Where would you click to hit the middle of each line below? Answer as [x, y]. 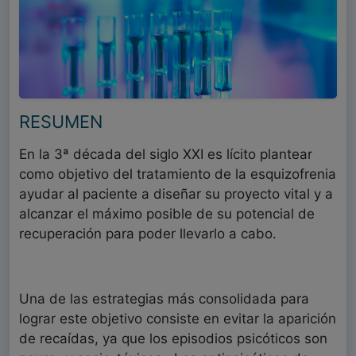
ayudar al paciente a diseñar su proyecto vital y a [176, 194]
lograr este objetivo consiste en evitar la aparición [178, 319]
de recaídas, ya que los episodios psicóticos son [173, 339]
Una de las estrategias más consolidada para [164, 299]
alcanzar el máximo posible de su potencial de [167, 214]
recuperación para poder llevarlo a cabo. [148, 234]
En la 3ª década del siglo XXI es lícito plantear [166, 155]
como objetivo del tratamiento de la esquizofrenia [178, 174]
